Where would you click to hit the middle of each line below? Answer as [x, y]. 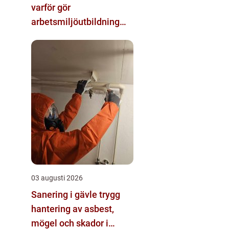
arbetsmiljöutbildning [75, 21]
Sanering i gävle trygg [65, 194]
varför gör [51, 7]
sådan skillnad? [63, 36]
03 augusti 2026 [57, 178]
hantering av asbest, [73, 209]
